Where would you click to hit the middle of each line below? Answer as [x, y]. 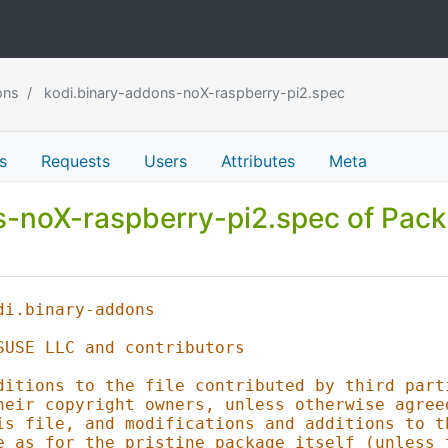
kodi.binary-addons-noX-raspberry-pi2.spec [192, 92]
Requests [75, 160]
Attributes [258, 160]
